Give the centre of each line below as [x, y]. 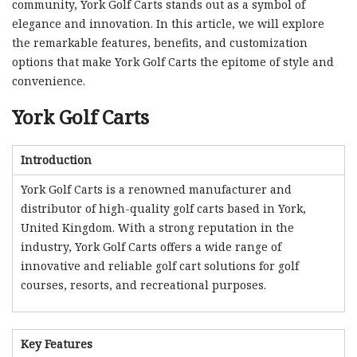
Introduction [56, 159]
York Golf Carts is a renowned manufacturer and [156, 189]
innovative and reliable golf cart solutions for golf [160, 265]
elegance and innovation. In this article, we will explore [168, 23]
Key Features [57, 343]
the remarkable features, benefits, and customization [160, 42]
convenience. [49, 80]
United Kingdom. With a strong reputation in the [157, 227]
